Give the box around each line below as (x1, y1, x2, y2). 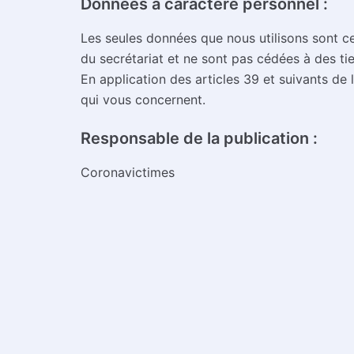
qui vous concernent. (81, 92, 205, 108)
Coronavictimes (81, 164, 175, 180)
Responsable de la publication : (81, 129, 318, 149)
